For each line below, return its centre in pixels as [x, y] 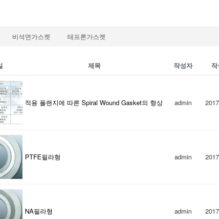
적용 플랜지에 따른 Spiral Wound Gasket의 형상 [94, 102]
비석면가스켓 [31, 36]
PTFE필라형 [43, 157]
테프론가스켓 [87, 36]
